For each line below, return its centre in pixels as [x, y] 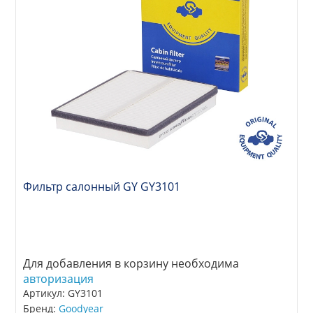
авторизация [59, 279]
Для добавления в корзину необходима [131, 264]
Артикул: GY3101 [63, 293]
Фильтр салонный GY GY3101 [102, 187]
